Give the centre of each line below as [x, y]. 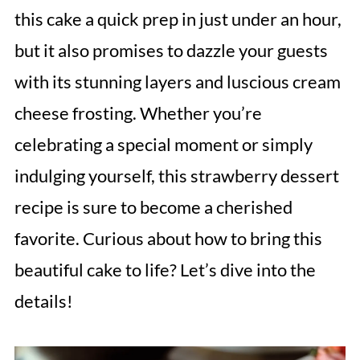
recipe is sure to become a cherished [153, 207]
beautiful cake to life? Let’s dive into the [165, 270]
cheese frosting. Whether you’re [138, 113]
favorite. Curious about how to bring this [168, 238]
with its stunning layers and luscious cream [177, 82]
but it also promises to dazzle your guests [171, 50]
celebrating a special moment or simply [163, 144]
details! [43, 301]
